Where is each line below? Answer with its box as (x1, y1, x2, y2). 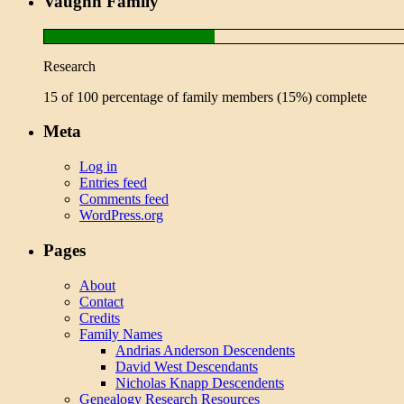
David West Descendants (115, 358, 258, 374)
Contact (79, 293, 124, 309)
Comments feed (79, 191, 169, 207)
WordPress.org (79, 207, 163, 224)
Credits (79, 309, 120, 326)
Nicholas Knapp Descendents (115, 374, 284, 390)
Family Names (79, 326, 162, 342)
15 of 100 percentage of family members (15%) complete (43, 88, 367, 105)
